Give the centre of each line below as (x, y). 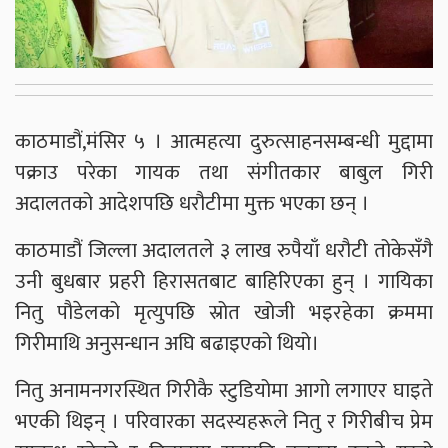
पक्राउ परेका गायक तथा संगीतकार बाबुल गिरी (224, 173)
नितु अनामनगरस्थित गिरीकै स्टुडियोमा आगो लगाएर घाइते (224, 391)
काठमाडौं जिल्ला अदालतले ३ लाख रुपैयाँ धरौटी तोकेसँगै (224, 251)
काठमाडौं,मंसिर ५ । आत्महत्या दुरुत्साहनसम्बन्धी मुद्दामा (224, 142)
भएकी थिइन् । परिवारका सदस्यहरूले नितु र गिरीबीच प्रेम (224, 422)
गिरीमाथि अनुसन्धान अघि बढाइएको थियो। (167, 344)
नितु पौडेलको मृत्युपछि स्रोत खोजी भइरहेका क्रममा (224, 313)
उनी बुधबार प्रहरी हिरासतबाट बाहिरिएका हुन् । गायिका (224, 282)
